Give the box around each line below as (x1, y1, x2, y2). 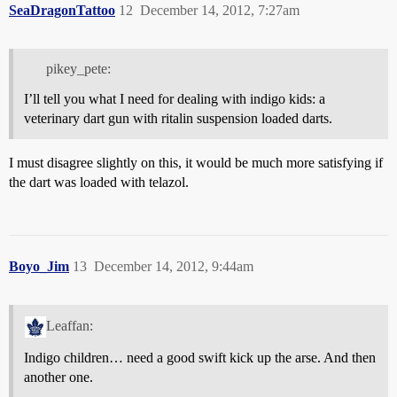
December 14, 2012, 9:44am (94, 259, 253, 275)
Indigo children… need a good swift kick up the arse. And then (24, 350, 376, 366)
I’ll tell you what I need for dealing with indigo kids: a (24, 91, 325, 107)
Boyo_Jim (9, 259, 69, 275)
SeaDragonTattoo (9, 2, 115, 18)
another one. (24, 370, 93, 385)
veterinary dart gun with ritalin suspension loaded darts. (24, 111, 332, 127)
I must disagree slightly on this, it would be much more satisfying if (9, 155, 383, 171)
